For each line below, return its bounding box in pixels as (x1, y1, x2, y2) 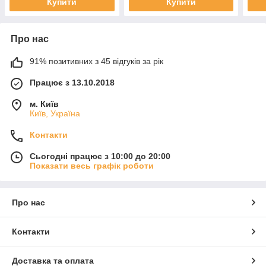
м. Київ (30, 99, 59, 109)
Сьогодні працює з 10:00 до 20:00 (30, 151, 170, 161)
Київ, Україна (30, 108, 80, 118)
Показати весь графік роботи (30, 160, 154, 170)
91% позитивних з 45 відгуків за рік (30, 56, 163, 66)
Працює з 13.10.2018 (30, 77, 115, 87)
